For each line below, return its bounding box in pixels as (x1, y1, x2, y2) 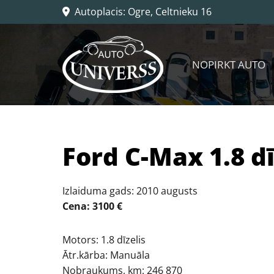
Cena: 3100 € (62, 199, 122, 213)
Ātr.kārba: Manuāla (62, 248, 150, 262)
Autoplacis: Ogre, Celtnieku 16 (70, 5, 212, 18)
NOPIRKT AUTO (192, 57, 265, 72)
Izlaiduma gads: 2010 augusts (62, 184, 198, 198)
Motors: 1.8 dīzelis (62, 233, 146, 246)
